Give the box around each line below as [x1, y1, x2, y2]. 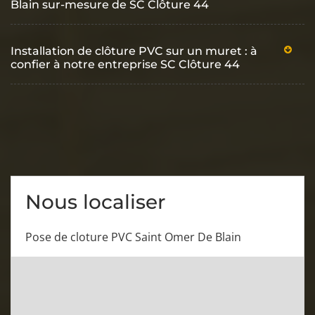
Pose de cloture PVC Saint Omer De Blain [25, 229, 241, 245]
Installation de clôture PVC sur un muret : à [11, 44, 257, 58]
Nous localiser [25, 189, 165, 214]
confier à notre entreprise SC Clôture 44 [11, 57, 240, 71]
